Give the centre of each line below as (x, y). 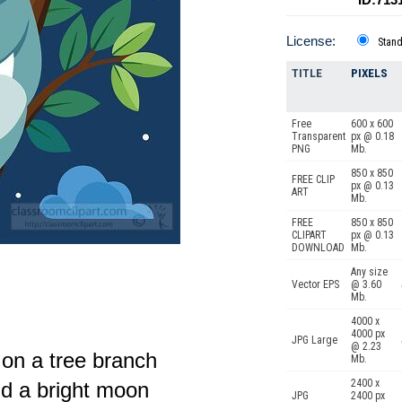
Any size (369, 272)
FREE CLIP (313, 179)
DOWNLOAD (318, 248)
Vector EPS (315, 284)
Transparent (319, 136)
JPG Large (315, 340)
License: (311, 41)
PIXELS (369, 73)
